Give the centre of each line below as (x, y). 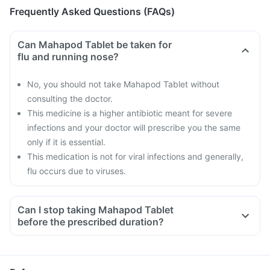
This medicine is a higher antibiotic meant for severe (130, 113)
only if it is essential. (66, 142)
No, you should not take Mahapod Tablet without (123, 84)
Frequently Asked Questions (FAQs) (92, 11)
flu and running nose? (68, 57)
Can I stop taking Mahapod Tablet (96, 210)
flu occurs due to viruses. (77, 171)
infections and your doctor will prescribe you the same (134, 127)
